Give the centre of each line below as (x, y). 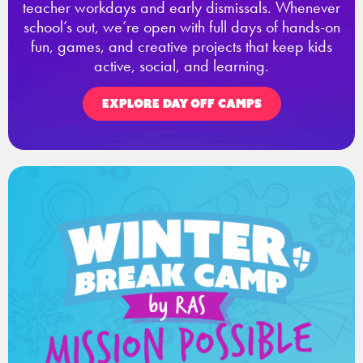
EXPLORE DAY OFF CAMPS (181, 103)
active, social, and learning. (181, 65)
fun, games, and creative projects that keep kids (181, 46)
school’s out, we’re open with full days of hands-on (181, 26)
